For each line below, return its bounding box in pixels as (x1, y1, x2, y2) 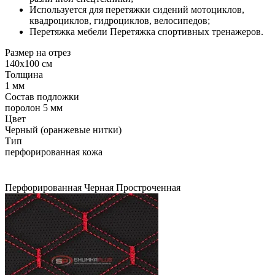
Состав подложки (5, 91, 79, 103)
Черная (84, 182, 114, 193)
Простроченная (116, 182, 180, 193)
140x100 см (5, 58, 52, 69)
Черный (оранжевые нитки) (5, 125, 122, 136)
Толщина (5, 69, 43, 80)
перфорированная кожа (5, 147, 103, 158)
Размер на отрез (5, 47, 71, 58)
